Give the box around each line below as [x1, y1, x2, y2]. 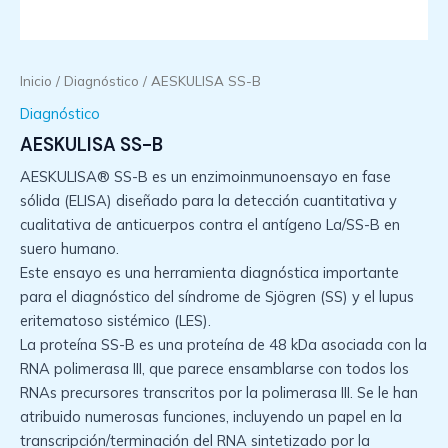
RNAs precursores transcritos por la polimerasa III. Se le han [20, 383, 418, 403]
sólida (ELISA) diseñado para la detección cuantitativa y [20, 191, 397, 211]
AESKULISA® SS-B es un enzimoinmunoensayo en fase [20, 167, 391, 187]
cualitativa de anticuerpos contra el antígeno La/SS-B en [20, 215, 400, 235]
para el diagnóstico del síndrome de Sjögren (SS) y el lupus [20, 287, 414, 307]
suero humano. [20, 239, 119, 259]
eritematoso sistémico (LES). [20, 311, 211, 331]
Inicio [20, 73, 52, 90]
